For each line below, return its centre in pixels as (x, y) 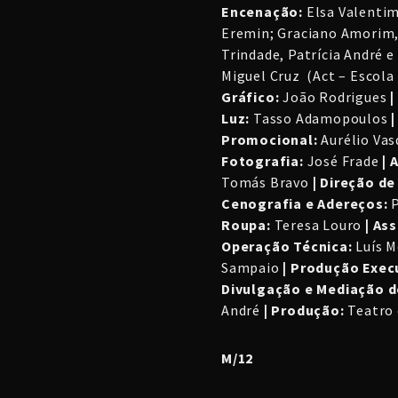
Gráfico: (251, 97)
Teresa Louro (318, 225)
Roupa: (246, 225)
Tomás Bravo (267, 183)
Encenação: (263, 12)
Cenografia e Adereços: (305, 204)
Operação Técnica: (287, 247)
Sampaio (251, 268)
